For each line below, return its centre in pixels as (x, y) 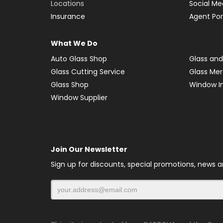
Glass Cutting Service (88, 71)
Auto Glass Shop (79, 58)
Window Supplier (79, 97)
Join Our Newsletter (89, 149)
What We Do (74, 43)
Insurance (68, 16)
